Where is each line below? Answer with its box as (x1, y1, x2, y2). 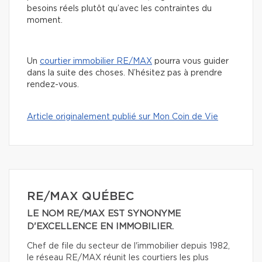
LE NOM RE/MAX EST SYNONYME (27, 209, 181, 219)
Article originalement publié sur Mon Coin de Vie (27, 113, 218, 122)
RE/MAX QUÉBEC (27, 191, 134, 203)
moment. (27, 16, 63, 25)
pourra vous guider (152, 57, 229, 66)
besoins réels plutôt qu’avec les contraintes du (27, 5, 212, 13)
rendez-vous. (27, 81, 79, 89)
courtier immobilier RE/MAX (40, 57, 152, 66)
